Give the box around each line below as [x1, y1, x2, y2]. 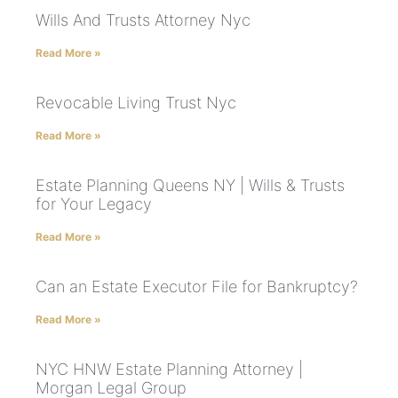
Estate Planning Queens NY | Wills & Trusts [36, 176, 345, 195]
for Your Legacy [36, 195, 152, 214]
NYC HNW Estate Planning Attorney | [36, 360, 303, 379]
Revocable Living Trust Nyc [36, 93, 236, 113]
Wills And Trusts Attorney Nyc [36, 11, 251, 30]
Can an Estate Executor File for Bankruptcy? [36, 277, 358, 297]
